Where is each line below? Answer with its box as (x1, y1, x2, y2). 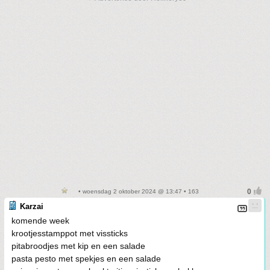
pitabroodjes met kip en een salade (11, 241, 145, 251)
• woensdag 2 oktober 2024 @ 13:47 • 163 (76, 188, 199, 195)
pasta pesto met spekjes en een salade (11, 254, 161, 263)
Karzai (20, 202, 43, 211)
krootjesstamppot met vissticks (11, 228, 128, 238)
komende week (11, 216, 69, 225)
